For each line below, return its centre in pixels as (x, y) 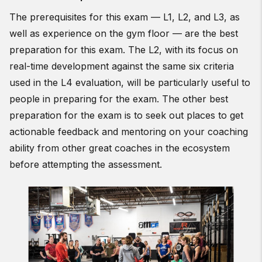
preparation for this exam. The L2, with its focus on (124, 49)
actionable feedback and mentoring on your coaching (129, 131)
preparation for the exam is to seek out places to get (126, 115)
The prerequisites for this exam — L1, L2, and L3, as (125, 17)
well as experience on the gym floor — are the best (124, 33)
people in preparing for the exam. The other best (119, 99)
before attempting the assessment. (86, 164)
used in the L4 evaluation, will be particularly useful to (130, 82)
